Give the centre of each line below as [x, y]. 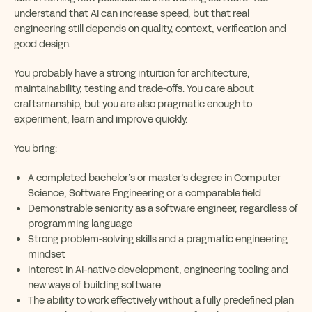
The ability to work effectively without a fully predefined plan [161, 300]
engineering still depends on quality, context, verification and [150, 29]
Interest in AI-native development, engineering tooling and [158, 270]
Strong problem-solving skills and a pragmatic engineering [158, 239]
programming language [80, 224]
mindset [47, 254]
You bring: [36, 148]
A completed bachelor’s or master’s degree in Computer [154, 178]
